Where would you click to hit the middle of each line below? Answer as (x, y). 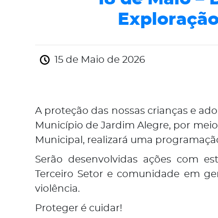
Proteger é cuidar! (79, 208)
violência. (57, 189)
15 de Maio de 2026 (100, 60)
